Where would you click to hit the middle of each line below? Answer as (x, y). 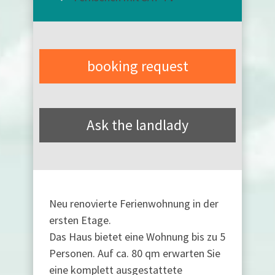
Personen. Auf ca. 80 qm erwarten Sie (135, 253)
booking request (137, 66)
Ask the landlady (137, 125)
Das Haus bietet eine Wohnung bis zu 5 (137, 236)
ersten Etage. (80, 220)
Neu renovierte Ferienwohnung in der (134, 203)
